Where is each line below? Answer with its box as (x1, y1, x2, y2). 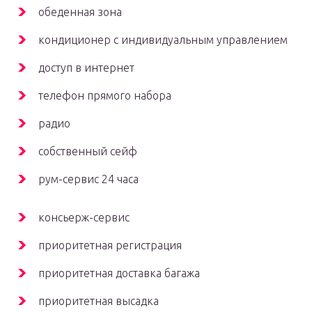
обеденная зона (38, 6, 122, 19)
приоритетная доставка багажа (38, 267, 200, 280)
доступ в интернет (38, 61, 134, 75)
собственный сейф (38, 145, 137, 158)
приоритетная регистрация (38, 239, 182, 252)
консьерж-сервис (38, 211, 130, 224)
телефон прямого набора (38, 89, 171, 102)
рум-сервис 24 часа (38, 173, 139, 186)
